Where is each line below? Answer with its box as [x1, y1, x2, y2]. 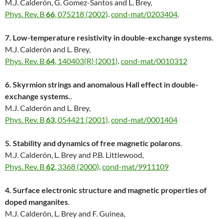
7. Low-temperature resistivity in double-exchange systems [5, 33, 212, 43]
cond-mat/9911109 [102, 162, 169, 172]
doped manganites [5, 197, 68, 207]
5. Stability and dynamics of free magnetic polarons [5, 138, 180, 148]
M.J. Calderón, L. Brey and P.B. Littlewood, [5, 150, 144, 160]
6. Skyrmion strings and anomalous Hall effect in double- [5, 80, 198, 89]
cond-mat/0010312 [121, 56, 187, 66]
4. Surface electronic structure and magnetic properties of [5, 185, 207, 195]
